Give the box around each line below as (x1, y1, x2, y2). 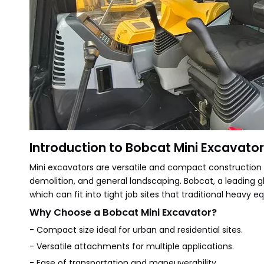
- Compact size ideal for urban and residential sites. (29, 224, 243, 236)
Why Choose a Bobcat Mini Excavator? (29, 206, 217, 219)
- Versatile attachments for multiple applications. (29, 240, 234, 252)
